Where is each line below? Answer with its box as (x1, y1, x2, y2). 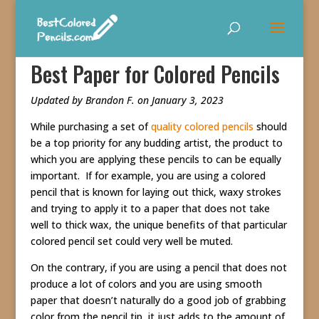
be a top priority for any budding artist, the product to (30, 136, 283, 150)
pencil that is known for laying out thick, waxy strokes (30, 185, 281, 199)
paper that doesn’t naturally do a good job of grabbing (30, 293, 286, 307)
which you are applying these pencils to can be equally (30, 152, 281, 166)
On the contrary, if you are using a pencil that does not (30, 261, 287, 274)
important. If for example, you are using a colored (30, 169, 266, 182)
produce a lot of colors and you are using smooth (30, 277, 262, 291)
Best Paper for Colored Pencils (30, 58, 280, 90)
